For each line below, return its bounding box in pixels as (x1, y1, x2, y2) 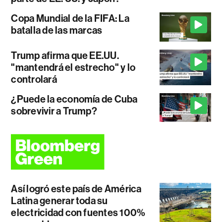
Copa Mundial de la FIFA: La (11, 12, 129, 25)
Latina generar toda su (11, 194, 108, 207)
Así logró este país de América (11, 182, 142, 195)
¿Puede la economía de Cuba (11, 93, 138, 105)
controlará (11, 73, 57, 85)
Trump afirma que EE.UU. (11, 49, 119, 61)
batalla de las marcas (11, 24, 103, 37)
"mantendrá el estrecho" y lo (11, 61, 136, 73)
